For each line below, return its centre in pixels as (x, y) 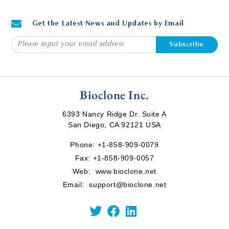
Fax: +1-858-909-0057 (114, 158)
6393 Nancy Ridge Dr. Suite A (114, 114)
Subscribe (187, 45)
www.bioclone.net (126, 171)
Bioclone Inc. (114, 95)
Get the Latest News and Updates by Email (108, 24)
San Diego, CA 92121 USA (114, 125)
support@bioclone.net (128, 185)
